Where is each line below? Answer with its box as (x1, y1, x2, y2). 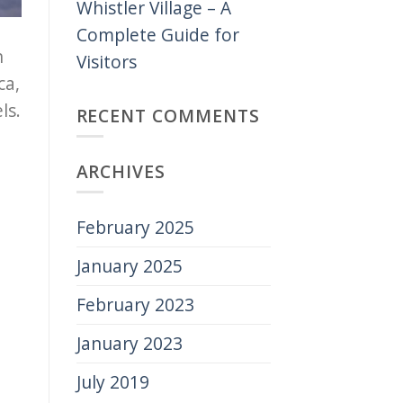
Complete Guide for (76, 22, 239, 47)
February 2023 (76, 292, 194, 318)
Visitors (76, 49, 137, 74)
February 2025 (76, 215, 194, 240)
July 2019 (76, 370, 149, 395)
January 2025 (76, 254, 183, 279)
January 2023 (76, 331, 183, 356)
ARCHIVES (76, 159, 166, 184)
